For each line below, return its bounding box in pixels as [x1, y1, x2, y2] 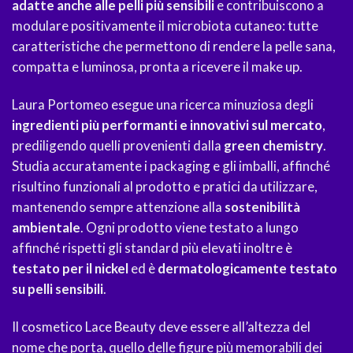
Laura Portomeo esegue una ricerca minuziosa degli [12, 96, 314, 113]
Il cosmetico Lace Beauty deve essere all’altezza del [12, 318, 310, 336]
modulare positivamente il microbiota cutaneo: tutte [12, 17, 318, 35]
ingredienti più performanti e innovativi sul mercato [12, 117, 322, 134]
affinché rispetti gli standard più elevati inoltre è [12, 240, 292, 257]
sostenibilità [225, 199, 300, 216]
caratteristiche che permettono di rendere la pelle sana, [12, 38, 336, 55]
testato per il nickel [12, 260, 131, 277]
